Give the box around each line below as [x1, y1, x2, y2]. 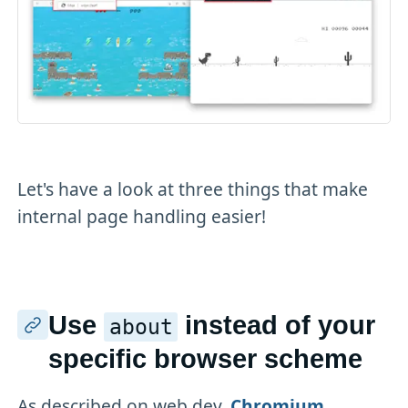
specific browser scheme [47, 343, 362, 373]
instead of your [178, 310, 376, 340]
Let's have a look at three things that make [17, 177, 369, 202]
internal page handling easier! [17, 204, 267, 229]
